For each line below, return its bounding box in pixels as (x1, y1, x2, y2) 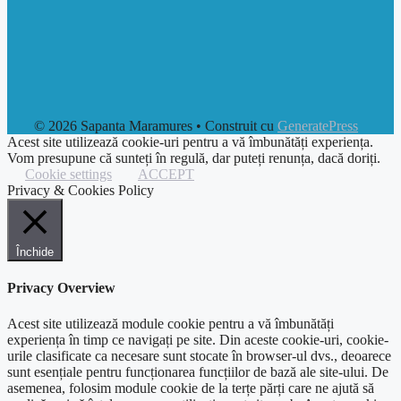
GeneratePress (277, 118, 358, 134)
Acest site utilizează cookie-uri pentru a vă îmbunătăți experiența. (7, 134, 373, 150)
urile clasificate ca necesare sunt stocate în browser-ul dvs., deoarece (7, 347, 391, 363)
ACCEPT (138, 166, 194, 183)
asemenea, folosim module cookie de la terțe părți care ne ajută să (7, 380, 374, 396)
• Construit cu (192, 118, 277, 134)
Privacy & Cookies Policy (7, 183, 154, 199)
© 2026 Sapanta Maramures (34, 118, 192, 134)
